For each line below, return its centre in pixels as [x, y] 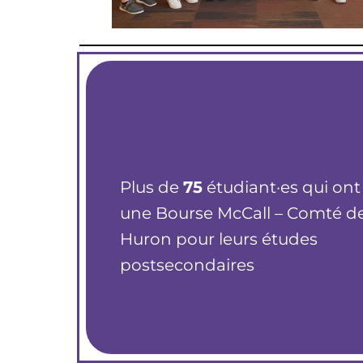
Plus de [152, 187]
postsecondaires [187, 265]
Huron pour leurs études [219, 239]
